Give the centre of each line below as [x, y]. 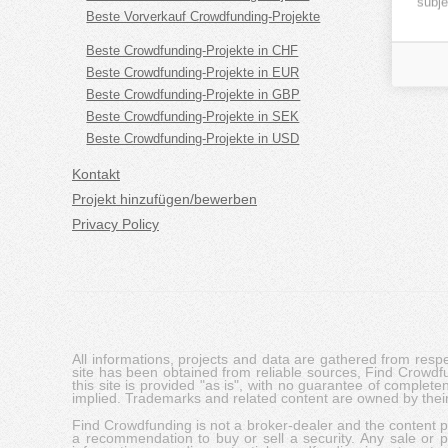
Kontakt [96, 173]
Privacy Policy [115, 223]
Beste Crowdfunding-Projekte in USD [193, 139]
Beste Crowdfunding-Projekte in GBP [193, 95]
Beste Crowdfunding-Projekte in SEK [193, 117]
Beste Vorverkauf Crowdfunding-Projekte [203, 16]
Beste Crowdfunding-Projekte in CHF [192, 51]
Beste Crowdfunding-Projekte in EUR [193, 73]
